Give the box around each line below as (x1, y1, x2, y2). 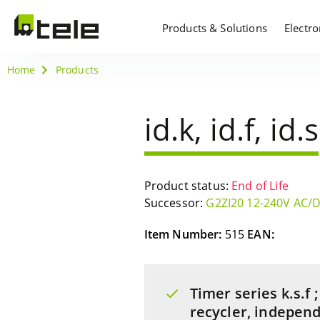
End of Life (231, 178, 289, 194)
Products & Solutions (161, 21, 267, 35)
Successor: (144, 195, 206, 211)
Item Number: (144, 226, 225, 242)
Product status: (144, 178, 232, 194)
